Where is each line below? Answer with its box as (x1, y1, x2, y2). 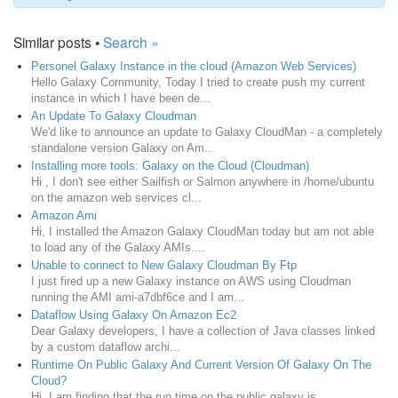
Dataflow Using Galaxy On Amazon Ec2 (31, 308, 236, 322)
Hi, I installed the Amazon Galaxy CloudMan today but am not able (31, 225, 374, 239)
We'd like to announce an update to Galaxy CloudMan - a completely (31, 125, 383, 139)
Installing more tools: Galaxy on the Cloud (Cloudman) (31, 159, 309, 173)
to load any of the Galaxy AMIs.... (31, 241, 205, 255)
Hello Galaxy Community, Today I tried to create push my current (31, 76, 365, 90)
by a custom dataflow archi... (31, 340, 180, 354)
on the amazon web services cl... (31, 191, 202, 205)
